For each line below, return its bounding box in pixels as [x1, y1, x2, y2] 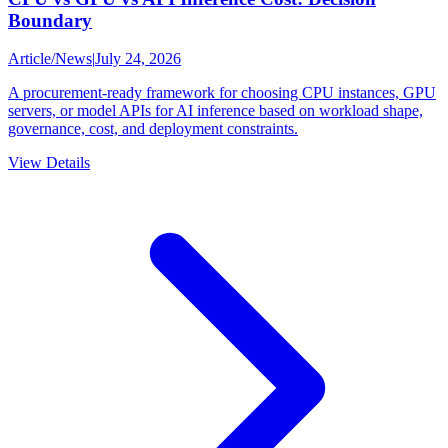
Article [8, 50, 51, 68]
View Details [8, 154, 90, 172]
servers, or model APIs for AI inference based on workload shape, [8, 102, 423, 120]
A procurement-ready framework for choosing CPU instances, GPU [8, 84, 436, 102]
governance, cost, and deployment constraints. [8, 120, 298, 138]
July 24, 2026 [95, 50, 181, 68]
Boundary [8, 9, 92, 31]
